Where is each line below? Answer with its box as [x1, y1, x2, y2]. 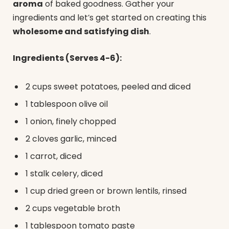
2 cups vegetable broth [26, 202, 120, 214]
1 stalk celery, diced [26, 167, 103, 179]
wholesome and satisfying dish [13, 26, 149, 38]
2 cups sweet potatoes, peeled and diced [26, 80, 191, 93]
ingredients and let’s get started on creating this [13, 12, 207, 24]
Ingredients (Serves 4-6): [13, 52, 122, 64]
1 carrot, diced [26, 150, 82, 162]
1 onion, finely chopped [26, 115, 116, 127]
